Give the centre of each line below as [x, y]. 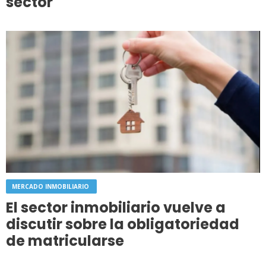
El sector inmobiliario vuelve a [116, 207]
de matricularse [65, 240]
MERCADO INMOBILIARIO [51, 186]
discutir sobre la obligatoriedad [123, 224]
